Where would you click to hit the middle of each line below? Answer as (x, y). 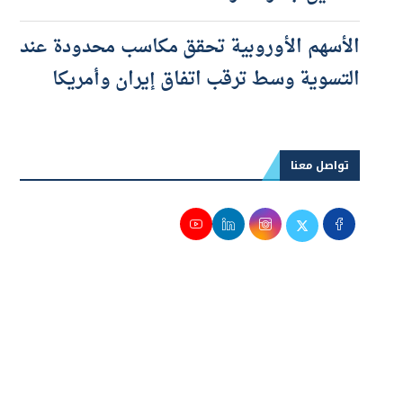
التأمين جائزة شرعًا (286, 24)
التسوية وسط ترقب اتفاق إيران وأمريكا (206, 110)
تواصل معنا (319, 196)
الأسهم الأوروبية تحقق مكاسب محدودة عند (190, 78)
